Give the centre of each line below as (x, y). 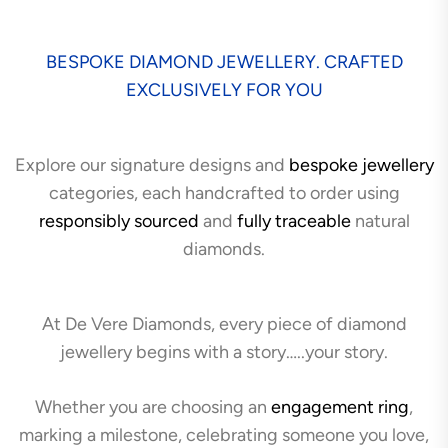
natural (380, 221)
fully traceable (293, 221)
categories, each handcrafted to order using (224, 193)
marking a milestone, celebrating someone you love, (224, 435)
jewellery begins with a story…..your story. (224, 352)
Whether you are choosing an (153, 407)
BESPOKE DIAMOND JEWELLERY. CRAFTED (224, 62)
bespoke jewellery (361, 165)
